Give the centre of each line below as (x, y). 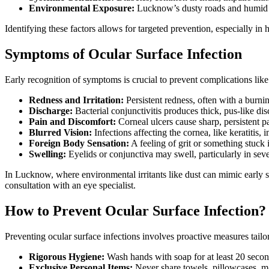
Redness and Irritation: (76, 100)
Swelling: (47, 154)
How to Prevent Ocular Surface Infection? (135, 210)
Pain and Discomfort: (72, 122)
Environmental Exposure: (82, 8)
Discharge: (51, 111)
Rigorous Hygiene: (67, 256)
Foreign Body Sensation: (79, 143)
